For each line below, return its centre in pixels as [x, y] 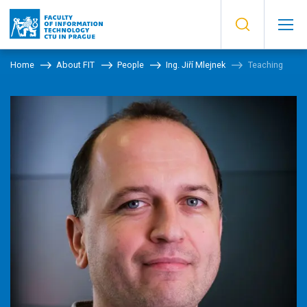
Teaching [265, 64]
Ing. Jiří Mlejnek [196, 64]
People [130, 64]
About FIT [76, 64]
